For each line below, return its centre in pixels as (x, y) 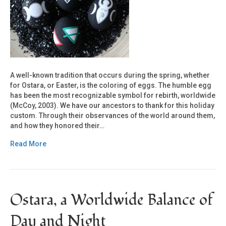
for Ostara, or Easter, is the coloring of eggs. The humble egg (111, 86)
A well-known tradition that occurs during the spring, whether (110, 75)
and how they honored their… (57, 126)
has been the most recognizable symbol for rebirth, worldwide (113, 96)
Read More (28, 144)
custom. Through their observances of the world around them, (112, 116)
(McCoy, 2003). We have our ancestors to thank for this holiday (112, 106)
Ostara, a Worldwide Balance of (111, 200)
